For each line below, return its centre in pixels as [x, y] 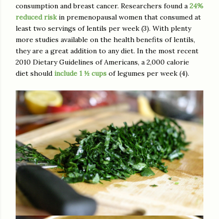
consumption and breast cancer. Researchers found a [103, 6]
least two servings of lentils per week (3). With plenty [103, 29]
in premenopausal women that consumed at [129, 17]
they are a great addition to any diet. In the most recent [107, 51]
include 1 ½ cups [80, 74]
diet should [35, 74]
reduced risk [36, 17]
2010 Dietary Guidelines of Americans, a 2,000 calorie [102, 62]
